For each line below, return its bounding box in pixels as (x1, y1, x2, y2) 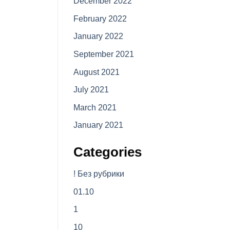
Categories (73, 145, 142, 160)
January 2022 (73, 32, 123, 41)
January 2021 (73, 121, 123, 130)
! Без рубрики (73, 169, 124, 179)
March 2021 (73, 103, 117, 112)
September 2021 (73, 50, 134, 59)
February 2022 (73, 14, 127, 23)
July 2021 (73, 85, 109, 94)
